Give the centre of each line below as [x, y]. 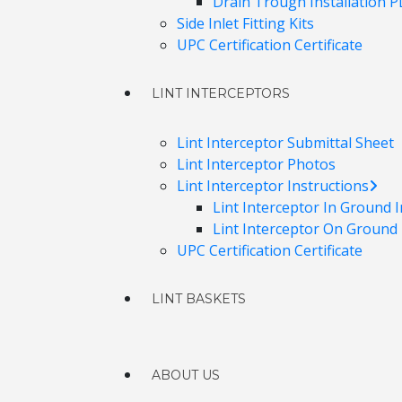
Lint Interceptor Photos [256, 164]
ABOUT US [186, 375]
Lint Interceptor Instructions [273, 186]
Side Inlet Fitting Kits [245, 23]
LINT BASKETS [199, 299]
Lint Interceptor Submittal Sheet [285, 143]
